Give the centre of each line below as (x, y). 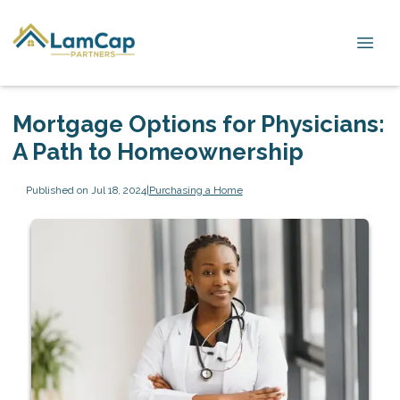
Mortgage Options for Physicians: (199, 124)
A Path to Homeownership (158, 152)
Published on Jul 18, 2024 (86, 190)
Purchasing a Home (196, 190)
